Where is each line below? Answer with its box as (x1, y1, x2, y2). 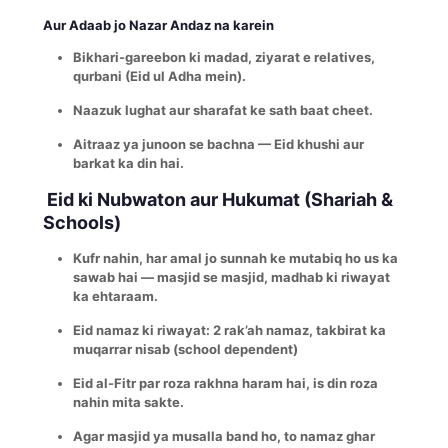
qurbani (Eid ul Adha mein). (73, 67, 246, 84)
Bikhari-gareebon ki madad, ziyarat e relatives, (73, 48, 375, 65)
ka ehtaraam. (73, 287, 158, 304)
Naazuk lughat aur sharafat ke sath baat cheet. (73, 101, 373, 118)
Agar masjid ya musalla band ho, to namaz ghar (73, 427, 375, 444)
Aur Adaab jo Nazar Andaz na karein (43, 16, 274, 33)
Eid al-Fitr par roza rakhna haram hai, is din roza (73, 374, 378, 391)
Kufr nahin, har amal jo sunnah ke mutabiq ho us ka (73, 249, 398, 266)
